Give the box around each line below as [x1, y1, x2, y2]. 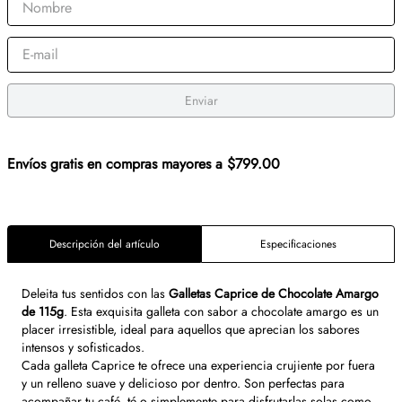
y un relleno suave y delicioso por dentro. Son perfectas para [22, 374, 345, 392]
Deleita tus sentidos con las [22, 284, 169, 302]
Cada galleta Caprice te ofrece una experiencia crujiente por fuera [22, 356, 375, 374]
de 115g [22, 302, 64, 320]
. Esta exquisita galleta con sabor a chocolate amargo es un [64, 302, 379, 320]
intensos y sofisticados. [22, 338, 144, 356]
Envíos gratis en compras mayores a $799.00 [7, 153, 280, 174]
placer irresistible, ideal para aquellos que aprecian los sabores [22, 320, 360, 338]
